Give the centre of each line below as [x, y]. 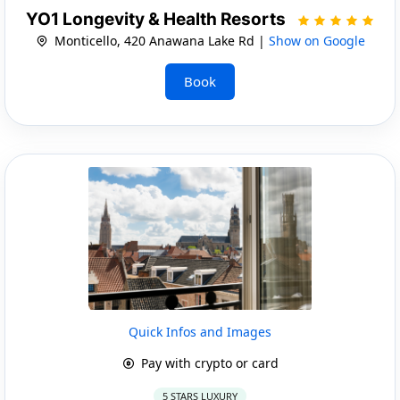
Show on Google [317, 40]
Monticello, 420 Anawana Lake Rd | [159, 40]
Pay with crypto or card [208, 362]
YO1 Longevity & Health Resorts [157, 19]
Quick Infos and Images [200, 331]
